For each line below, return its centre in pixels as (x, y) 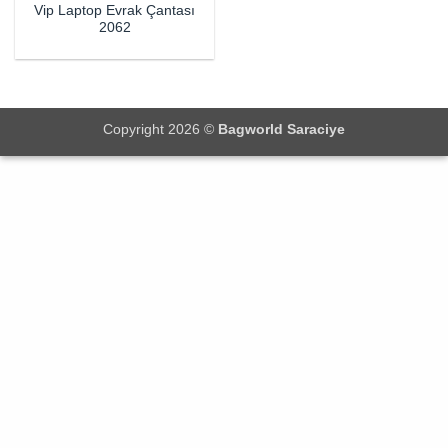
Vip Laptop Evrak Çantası (114, 11)
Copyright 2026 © (160, 129)
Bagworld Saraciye (281, 129)
